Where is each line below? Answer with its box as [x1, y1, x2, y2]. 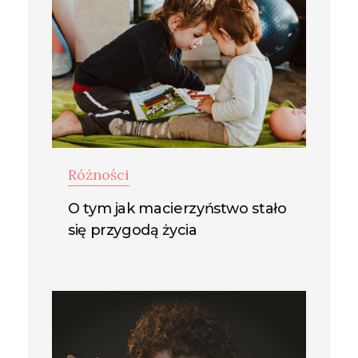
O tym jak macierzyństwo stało [68, 199, 287, 217]
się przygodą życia [68, 221, 197, 239]
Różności [68, 165, 129, 184]
